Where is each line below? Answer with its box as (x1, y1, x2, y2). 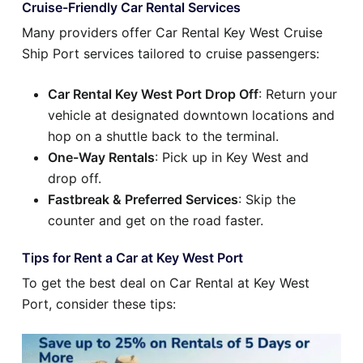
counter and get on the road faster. (48, 212, 263, 229)
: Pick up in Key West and (155, 149, 309, 166)
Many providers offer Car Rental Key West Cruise (22, 24, 322, 41)
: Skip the (238, 191, 296, 208)
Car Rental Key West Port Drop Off (48, 86, 258, 103)
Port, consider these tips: (22, 296, 176, 313)
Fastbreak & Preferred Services (48, 191, 238, 208)
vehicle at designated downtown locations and (48, 107, 335, 124)
